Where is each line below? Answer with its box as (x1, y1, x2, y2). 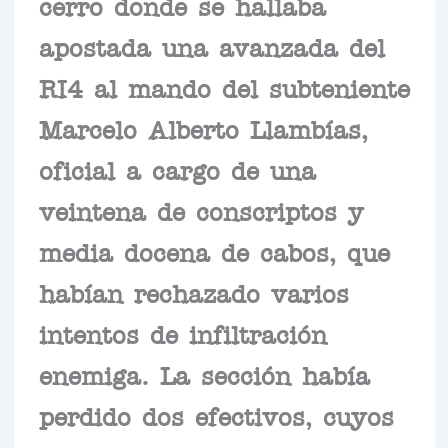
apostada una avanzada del (38, 39, 385, 52)
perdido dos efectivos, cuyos (38, 408, 394, 421)
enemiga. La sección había (38, 367, 370, 380)
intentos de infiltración (38, 326, 327, 339)
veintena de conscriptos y (38, 203, 364, 216)
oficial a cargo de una (38, 162, 316, 175)
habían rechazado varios (38, 285, 349, 298)
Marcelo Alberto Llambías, (38, 121, 368, 134)
